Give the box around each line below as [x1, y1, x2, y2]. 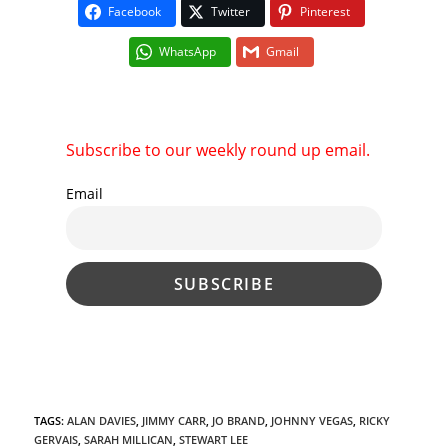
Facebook [108, 2, 161, 20]
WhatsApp [159, 42, 216, 60]
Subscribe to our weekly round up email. [66, 138, 371, 161]
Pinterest [300, 2, 350, 20]
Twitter [211, 2, 250, 20]
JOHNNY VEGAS [271, 413, 354, 429]
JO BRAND [212, 413, 266, 429]
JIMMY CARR [142, 413, 207, 429]
